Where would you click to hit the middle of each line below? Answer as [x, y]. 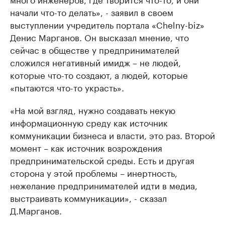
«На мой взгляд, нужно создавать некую [93, 109]
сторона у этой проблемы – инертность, [94, 172]
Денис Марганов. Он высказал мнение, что [99, 37]
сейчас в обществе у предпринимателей [95, 49]
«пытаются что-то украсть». [67, 87]
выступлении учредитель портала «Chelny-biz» [107, 24]
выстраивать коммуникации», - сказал [88, 197]
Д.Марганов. [36, 210]
